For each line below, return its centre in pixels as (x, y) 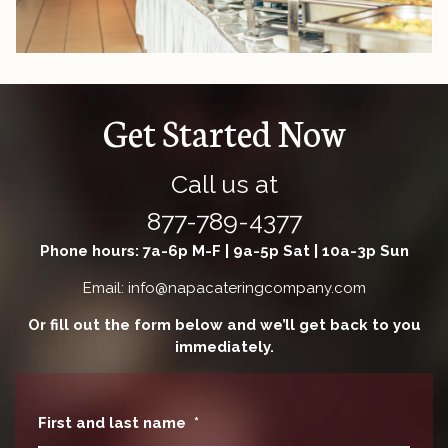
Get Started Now (224, 130)
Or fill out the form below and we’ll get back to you (224, 324)
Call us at (224, 183)
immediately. (224, 346)
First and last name (112, 422)
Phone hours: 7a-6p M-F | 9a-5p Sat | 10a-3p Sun (224, 250)
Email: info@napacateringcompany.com (224, 287)
